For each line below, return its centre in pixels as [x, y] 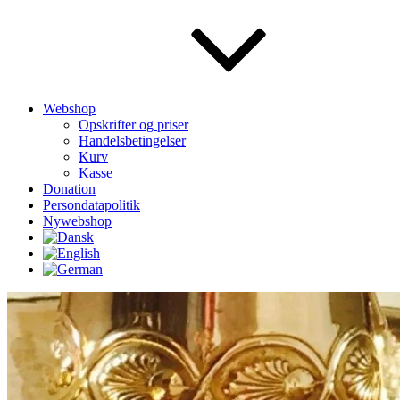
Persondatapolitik [92, 205]
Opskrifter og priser [133, 125]
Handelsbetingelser [132, 141]
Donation [69, 189]
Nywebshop [77, 221]
